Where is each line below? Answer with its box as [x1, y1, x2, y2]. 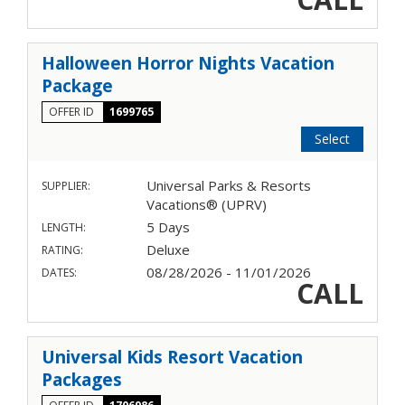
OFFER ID [49, 104, 97, 120]
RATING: [42, 242, 83, 259]
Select [315, 130, 350, 148]
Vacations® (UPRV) [146, 195, 267, 214]
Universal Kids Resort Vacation [42, 345, 303, 370]
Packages [42, 368, 122, 392]
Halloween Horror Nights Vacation [42, 52, 334, 76]
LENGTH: [42, 220, 86, 236]
